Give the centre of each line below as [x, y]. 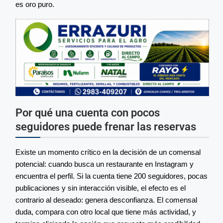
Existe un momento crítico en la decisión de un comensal [108, 152]
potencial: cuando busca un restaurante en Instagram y [105, 164]
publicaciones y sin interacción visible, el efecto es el [101, 188]
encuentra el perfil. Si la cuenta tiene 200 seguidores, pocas [111, 176]
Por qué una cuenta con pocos [88, 113]
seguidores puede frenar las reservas [106, 127]
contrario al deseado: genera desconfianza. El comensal [106, 200]
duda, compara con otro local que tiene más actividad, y [106, 212]
